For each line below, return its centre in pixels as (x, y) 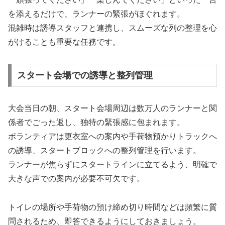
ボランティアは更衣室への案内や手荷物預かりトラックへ (113, 136)
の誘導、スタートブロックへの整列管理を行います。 (104, 150)
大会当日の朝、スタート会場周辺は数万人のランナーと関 (113, 108)
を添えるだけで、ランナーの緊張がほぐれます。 (96, 14)
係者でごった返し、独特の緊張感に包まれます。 (96, 122)
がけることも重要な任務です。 (64, 42)
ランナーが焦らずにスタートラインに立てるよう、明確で (113, 164)
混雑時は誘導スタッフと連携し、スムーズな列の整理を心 (113, 28)
